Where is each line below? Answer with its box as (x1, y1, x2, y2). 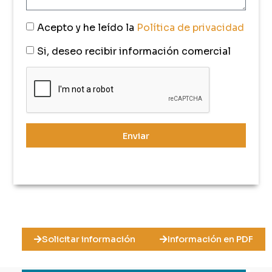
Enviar (123, 129, 149, 141)
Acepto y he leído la (36, 21, 137, 34)
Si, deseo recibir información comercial (36, 44, 231, 58)
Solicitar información (41, 233, 135, 245)
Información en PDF (167, 233, 253, 245)
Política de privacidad (136, 21, 244, 34)
